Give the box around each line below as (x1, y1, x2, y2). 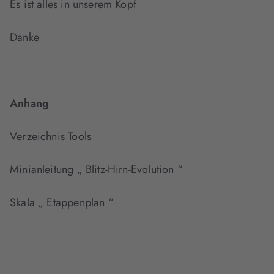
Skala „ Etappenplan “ (10, 194, 114, 211)
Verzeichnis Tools (10, 128, 92, 145)
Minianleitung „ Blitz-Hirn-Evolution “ (10, 161, 183, 178)
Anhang (10, 95, 50, 112)
